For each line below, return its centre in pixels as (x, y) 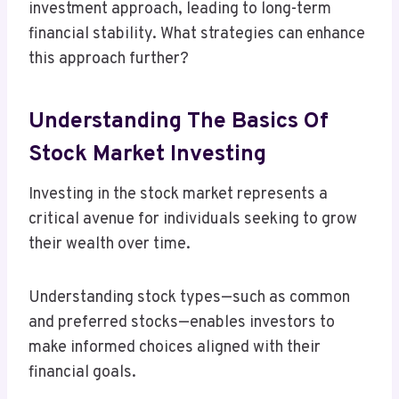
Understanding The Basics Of (179, 122)
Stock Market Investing (147, 155)
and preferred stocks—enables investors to (182, 323)
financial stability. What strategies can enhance (197, 35)
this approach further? (109, 60)
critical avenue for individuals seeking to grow (193, 220)
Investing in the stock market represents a (178, 195)
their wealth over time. (110, 245)
